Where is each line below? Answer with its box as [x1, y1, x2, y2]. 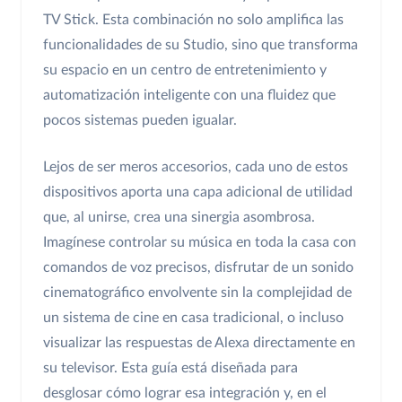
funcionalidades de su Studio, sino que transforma [43, 38, 358, 53]
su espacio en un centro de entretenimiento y [43, 63, 327, 78]
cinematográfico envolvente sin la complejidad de [43, 285, 352, 301]
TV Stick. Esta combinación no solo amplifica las [43, 13, 344, 28]
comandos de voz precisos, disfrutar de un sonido [43, 260, 354, 275]
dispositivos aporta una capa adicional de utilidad [43, 185, 353, 200]
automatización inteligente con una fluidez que [43, 88, 336, 103]
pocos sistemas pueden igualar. [43, 113, 237, 128]
